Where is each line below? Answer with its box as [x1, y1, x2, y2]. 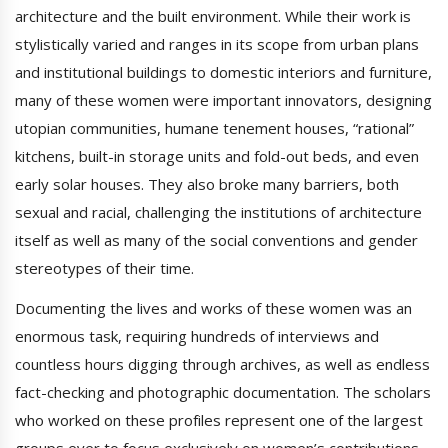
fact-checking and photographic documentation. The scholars [15, 382, 431, 403]
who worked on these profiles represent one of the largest [15, 410, 423, 431]
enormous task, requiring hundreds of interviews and [15, 326, 379, 347]
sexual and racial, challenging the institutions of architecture [15, 202, 422, 223]
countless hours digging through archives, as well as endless [15, 354, 430, 375]
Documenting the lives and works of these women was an [15, 298, 412, 319]
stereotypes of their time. [15, 258, 194, 279]
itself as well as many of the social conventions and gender [15, 230, 418, 251]
